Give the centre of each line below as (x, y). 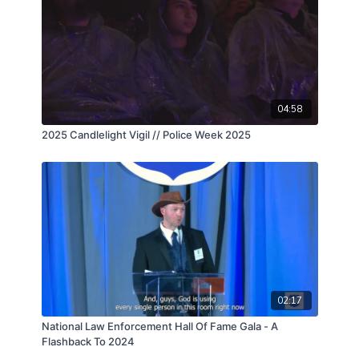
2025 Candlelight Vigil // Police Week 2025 (146, 135)
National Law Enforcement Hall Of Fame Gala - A (159, 327)
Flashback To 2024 (88, 342)
